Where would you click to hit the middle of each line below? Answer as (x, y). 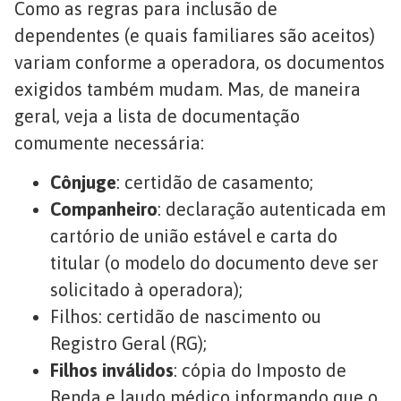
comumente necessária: (109, 142)
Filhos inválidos (112, 371)
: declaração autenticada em (272, 209)
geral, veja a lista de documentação (157, 115)
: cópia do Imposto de (260, 371)
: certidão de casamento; (215, 183)
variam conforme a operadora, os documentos (200, 62)
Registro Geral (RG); (128, 344)
